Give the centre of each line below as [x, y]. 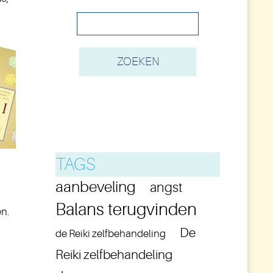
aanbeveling [96, 187]
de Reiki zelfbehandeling [111, 233]
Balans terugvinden [126, 210]
